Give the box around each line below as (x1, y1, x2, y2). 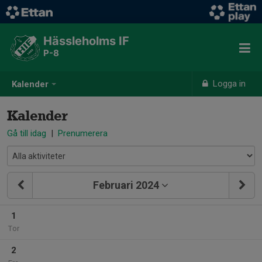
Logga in (211, 78, 246, 89)
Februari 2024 (93, 179, 159, 191)
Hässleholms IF (43, 34, 129, 48)
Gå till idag (7, 128, 46, 139)
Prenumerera (58, 128, 108, 139)
